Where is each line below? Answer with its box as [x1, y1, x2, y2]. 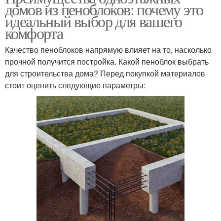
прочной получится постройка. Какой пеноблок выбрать [5, 55, 209, 67]
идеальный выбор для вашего [5, 10, 182, 32]
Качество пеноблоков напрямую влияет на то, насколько [5, 43, 212, 55]
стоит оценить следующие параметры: [5, 79, 146, 91]
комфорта [5, 22, 63, 43]
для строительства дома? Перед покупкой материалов [5, 67, 205, 79]
